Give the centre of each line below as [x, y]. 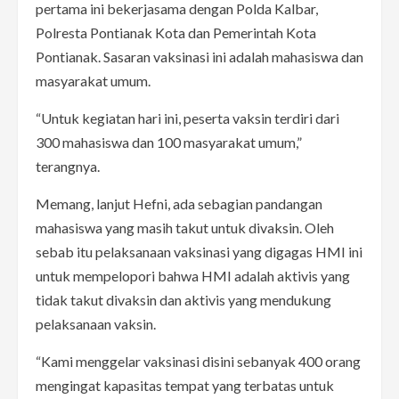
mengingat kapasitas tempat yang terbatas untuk [185, 385]
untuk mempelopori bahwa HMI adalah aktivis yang [193, 275]
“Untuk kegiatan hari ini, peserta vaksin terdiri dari [187, 118]
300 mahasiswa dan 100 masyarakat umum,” [169, 142]
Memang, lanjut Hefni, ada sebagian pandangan [179, 203]
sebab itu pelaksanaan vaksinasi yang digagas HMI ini [199, 251]
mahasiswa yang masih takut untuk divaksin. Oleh [185, 227]
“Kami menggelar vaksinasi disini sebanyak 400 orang [198, 361]
